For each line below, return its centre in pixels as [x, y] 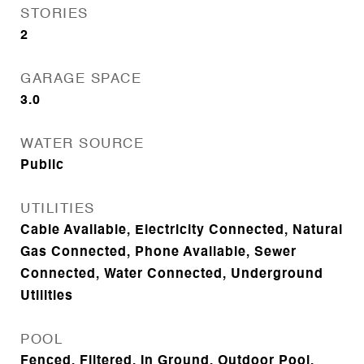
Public [42, 166]
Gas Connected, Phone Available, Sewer [158, 253]
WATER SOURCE [82, 144]
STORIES [54, 14]
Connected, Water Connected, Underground [172, 275]
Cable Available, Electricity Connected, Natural [182, 231]
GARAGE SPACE [81, 79]
